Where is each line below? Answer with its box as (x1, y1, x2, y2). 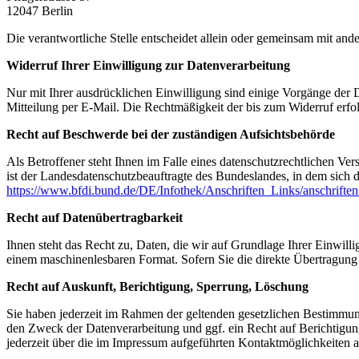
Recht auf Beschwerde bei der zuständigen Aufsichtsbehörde (6, 127, 335, 142)
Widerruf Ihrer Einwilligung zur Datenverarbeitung (6, 58, 290, 73)
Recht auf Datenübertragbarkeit (6, 211, 183, 225)
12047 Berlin (6, 4, 73, 18)
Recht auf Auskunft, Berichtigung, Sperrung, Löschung (6, 280, 309, 294)
